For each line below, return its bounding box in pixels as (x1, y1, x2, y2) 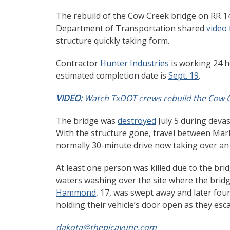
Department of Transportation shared (56, 22, 206, 34)
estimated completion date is (56, 69, 168, 81)
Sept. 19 (168, 69, 199, 81)
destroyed (118, 114, 156, 126)
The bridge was (56, 114, 118, 126)
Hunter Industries (100, 57, 169, 69)
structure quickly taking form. (56, 34, 169, 46)
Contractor (56, 57, 100, 69)
